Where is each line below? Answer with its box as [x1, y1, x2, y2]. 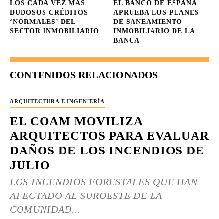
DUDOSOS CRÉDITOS [10, 9, 88, 16]
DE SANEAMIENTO [113, 18, 183, 25]
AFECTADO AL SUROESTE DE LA [10, 190, 162, 201]
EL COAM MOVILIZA [10, 114, 143, 128]
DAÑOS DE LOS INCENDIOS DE [10, 144, 204, 157]
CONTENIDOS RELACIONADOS [10, 69, 158, 80]
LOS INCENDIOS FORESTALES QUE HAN [10, 176, 197, 187]
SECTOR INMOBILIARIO [10, 27, 99, 35]
